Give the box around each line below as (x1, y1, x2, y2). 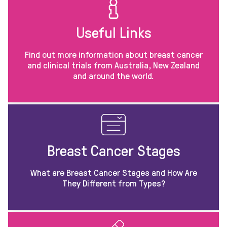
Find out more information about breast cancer (24, 48, 203, 60)
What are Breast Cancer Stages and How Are (30, 166, 197, 178)
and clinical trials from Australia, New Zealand (27, 58, 200, 71)
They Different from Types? (62, 176, 165, 189)
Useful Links (75, 21, 152, 43)
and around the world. (73, 69, 154, 82)
